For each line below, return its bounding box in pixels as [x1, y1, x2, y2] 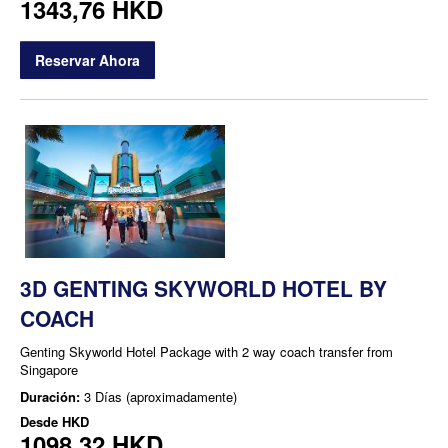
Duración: [20, 386, 84, 406]
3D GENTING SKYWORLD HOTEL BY [20, 272, 387, 303]
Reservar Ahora [35, 50, 140, 71]
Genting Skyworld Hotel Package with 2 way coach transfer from [20, 341, 393, 361]
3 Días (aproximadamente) [84, 386, 237, 406]
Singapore [20, 359, 78, 379]
